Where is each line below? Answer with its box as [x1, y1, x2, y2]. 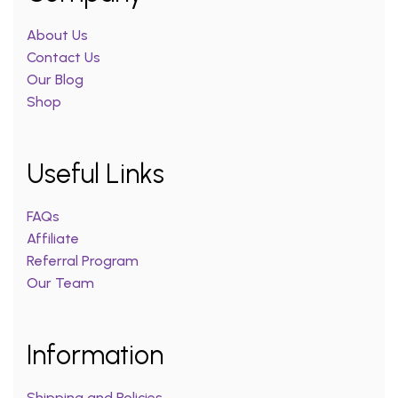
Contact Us [27, 49, 100, 67]
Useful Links [27, 157, 164, 191]
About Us [27, 27, 88, 44]
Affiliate [27, 230, 83, 248]
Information [27, 338, 163, 372]
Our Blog [27, 71, 84, 89]
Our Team [27, 275, 94, 292]
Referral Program [27, 252, 139, 270]
